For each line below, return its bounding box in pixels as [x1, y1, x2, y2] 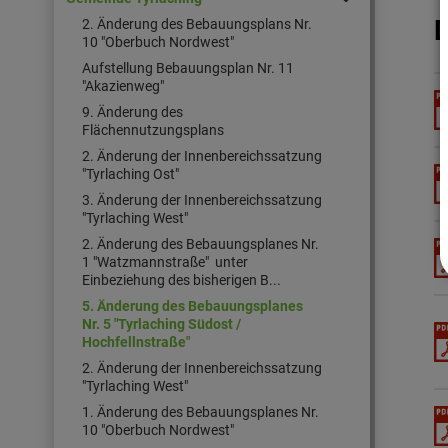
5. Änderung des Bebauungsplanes [82, 298, 303, 315]
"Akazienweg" [82, 78, 164, 95]
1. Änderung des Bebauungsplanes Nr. [82, 404, 319, 421]
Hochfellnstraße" [82, 334, 190, 351]
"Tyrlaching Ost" [82, 166, 179, 183]
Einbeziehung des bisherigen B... [82, 272, 281, 289]
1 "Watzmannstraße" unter [82, 254, 248, 271]
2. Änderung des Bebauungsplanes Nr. [82, 236, 319, 253]
